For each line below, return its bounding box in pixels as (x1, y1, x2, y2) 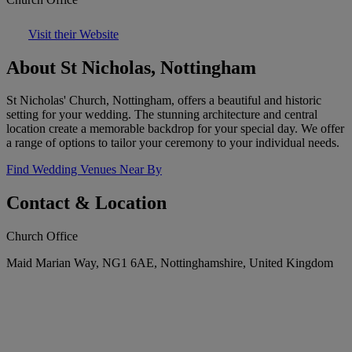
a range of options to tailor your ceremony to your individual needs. (6, 136, 339, 150)
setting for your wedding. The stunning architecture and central (6, 108, 317, 122)
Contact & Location (6, 192, 167, 214)
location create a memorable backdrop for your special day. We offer (6, 122, 344, 136)
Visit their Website (28, 27, 119, 41)
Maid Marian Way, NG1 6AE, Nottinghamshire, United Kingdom (6, 256, 333, 270)
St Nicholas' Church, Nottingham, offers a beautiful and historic (6, 93, 321, 108)
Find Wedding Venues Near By (6, 163, 162, 177)
